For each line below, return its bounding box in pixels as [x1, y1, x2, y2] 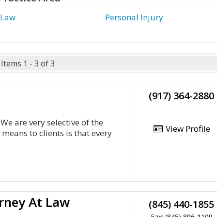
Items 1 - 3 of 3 [1, 58, 55, 69]
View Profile [163, 123, 210, 134]
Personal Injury [105, 12, 164, 23]
